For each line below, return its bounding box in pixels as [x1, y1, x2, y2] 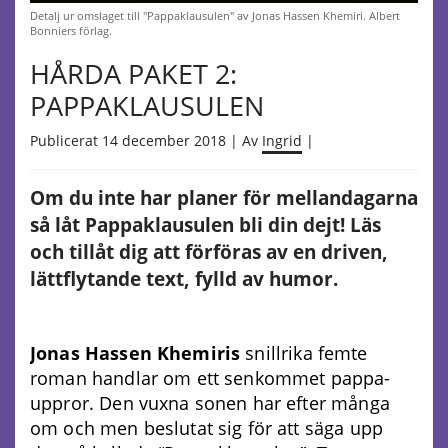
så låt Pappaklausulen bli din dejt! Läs [30, 211, 381, 238]
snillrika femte [240, 340, 368, 365]
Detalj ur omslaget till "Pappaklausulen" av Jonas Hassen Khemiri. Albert [30, 7, 400, 23]
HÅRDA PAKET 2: [30, 54, 237, 92]
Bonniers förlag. [30, 22, 112, 38]
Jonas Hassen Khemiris [30, 340, 241, 365]
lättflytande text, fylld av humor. [30, 265, 338, 292]
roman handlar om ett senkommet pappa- [30, 365, 391, 390]
